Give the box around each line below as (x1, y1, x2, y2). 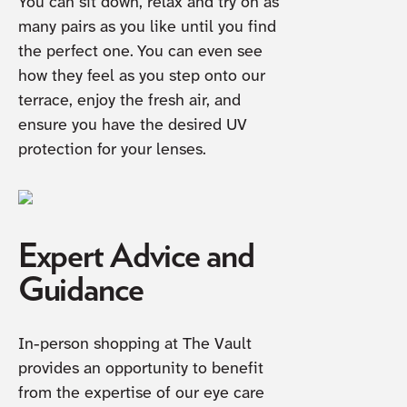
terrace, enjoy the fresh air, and (17, 92, 241, 110)
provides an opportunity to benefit (17, 361, 263, 379)
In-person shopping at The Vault (17, 336, 252, 354)
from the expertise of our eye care (17, 385, 264, 403)
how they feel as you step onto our (17, 67, 265, 85)
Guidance (17, 273, 144, 307)
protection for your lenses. (17, 141, 206, 159)
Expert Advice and (17, 239, 254, 273)
